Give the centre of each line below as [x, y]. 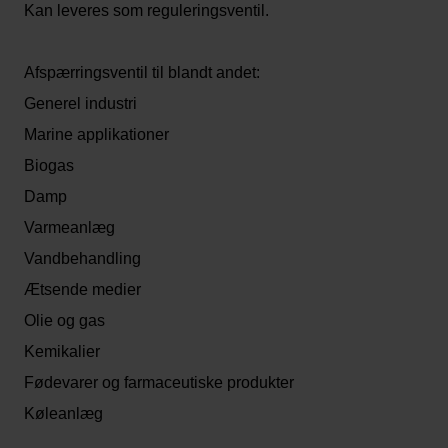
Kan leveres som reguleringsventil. [146, 10]
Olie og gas [64, 320]
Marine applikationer [96, 134]
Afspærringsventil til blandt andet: [142, 72]
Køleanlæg [63, 413]
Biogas [49, 165]
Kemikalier [62, 351]
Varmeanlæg [69, 227]
